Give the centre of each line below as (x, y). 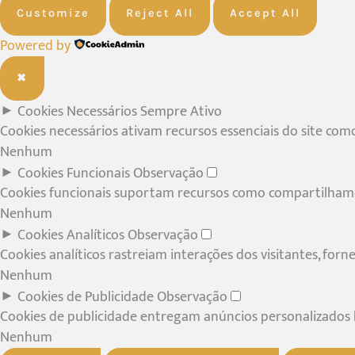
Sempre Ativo (181, 111)
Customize (53, 13)
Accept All (265, 13)
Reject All (160, 13)
